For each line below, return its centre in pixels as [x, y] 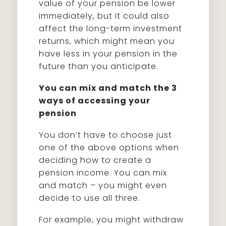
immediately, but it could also [104, 16]
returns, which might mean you [107, 41]
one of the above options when [109, 148]
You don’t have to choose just [106, 135]
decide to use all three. [90, 198]
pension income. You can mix [103, 173]
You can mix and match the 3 [108, 88]
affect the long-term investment [111, 29]
